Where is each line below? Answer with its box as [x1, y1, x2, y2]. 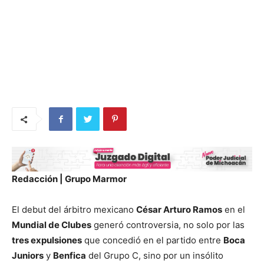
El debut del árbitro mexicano [12, 203, 136, 215]
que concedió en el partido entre [82, 234, 223, 246]
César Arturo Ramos [136, 203, 222, 215]
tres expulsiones [12, 234, 82, 246]
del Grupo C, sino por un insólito [86, 249, 223, 261]
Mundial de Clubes [12, 219, 91, 230]
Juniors [12, 249, 44, 261]
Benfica [53, 249, 86, 261]
